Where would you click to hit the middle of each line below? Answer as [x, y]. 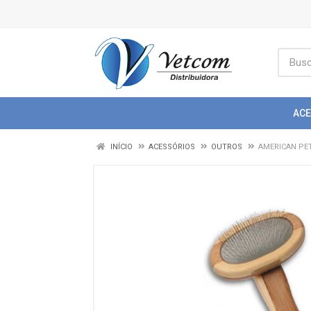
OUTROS [227, 147]
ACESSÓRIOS [172, 147]
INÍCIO [120, 147]
